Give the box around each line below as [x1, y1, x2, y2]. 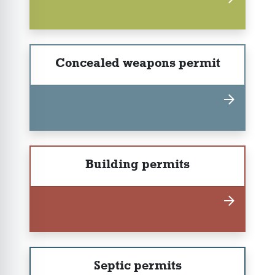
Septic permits [93, 257, 182, 273]
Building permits [85, 156, 190, 171]
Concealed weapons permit [55, 55, 220, 70]
